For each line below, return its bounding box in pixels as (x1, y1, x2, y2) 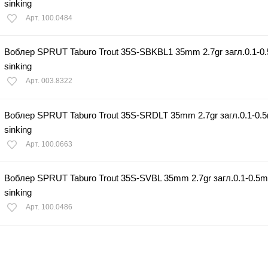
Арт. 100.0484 (26, 13, 72, 22)
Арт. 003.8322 (26, 77, 72, 86)
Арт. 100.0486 (26, 203, 72, 212)
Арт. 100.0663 (26, 139, 72, 148)
